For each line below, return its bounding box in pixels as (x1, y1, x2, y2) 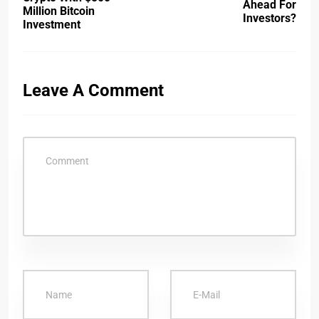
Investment (23, 18, 80, 31)
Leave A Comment (23, 80, 164, 100)
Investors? (243, 11, 296, 25)
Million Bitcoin (23, 4, 95, 18)
